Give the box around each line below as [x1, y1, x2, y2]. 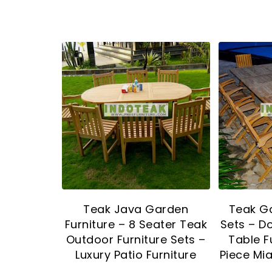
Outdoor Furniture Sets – [66, 232, 206, 248]
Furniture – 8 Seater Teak [64, 217, 208, 233]
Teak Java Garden [83, 202, 189, 217]
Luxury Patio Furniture [75, 247, 197, 263]
